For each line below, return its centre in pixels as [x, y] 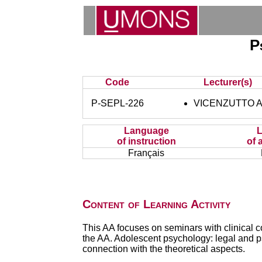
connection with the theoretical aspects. [163, 249]
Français [146, 153]
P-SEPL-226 [117, 103]
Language [146, 131]
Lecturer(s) [228, 82]
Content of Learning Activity [156, 204]
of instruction [146, 141]
